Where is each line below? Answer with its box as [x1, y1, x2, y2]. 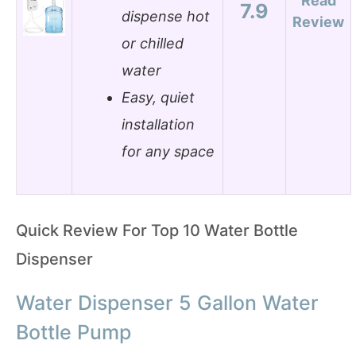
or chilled [122, 35, 184, 52]
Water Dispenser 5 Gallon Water [16, 290, 319, 315]
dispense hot [122, 8, 210, 25]
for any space [122, 143, 215, 161]
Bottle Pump [16, 319, 131, 344]
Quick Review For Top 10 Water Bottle [16, 220, 298, 240]
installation [122, 116, 195, 133]
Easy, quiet [122, 89, 195, 106]
